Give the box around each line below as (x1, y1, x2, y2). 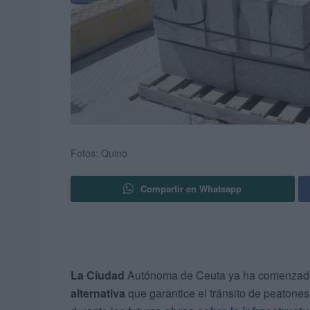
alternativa (71, 285, 125, 302)
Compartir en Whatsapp (140, 182, 242, 196)
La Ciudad (71, 267, 125, 284)
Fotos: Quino (71, 146, 127, 161)
